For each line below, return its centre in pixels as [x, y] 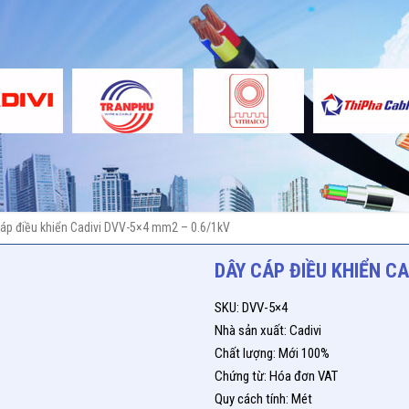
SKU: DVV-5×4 [252, 308]
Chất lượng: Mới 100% [273, 353]
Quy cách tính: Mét [264, 399]
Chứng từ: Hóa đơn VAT [277, 376]
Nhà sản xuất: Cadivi [268, 330]
